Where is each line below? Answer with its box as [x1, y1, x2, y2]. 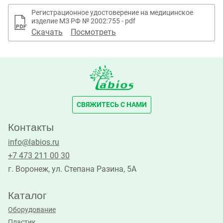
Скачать [31, 27, 63, 37]
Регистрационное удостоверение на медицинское [31, 8, 193, 17]
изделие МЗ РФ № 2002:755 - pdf [31, 16, 135, 25]
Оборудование [8, 205, 56, 214]
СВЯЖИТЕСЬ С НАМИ [76, 100, 147, 109]
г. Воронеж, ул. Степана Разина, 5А [8, 164, 136, 174]
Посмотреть [71, 27, 116, 37]
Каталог [8, 189, 47, 201]
